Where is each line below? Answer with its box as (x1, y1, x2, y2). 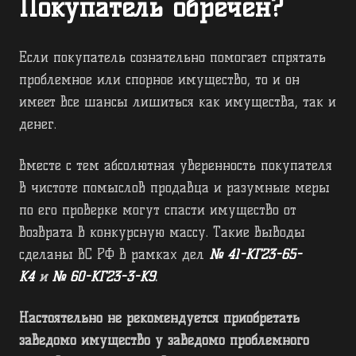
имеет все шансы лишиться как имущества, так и (19, 94, 336, 110)
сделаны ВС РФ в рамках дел (19, 246, 209, 263)
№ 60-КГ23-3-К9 (52, 269, 155, 285)
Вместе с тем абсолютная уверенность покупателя (19, 157, 332, 174)
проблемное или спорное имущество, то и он (19, 72, 300, 88)
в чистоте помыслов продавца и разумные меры (19, 180, 330, 196)
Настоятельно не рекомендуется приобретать (19, 310, 300, 327)
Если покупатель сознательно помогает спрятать (19, 49, 326, 66)
